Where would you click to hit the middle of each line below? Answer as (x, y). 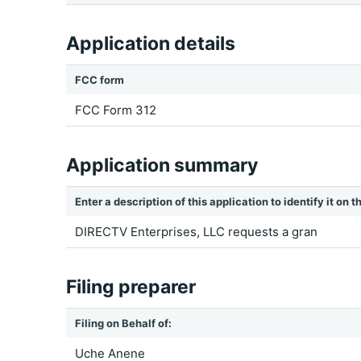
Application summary (162, 165)
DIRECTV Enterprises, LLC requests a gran (196, 232)
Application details (151, 44)
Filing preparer (131, 287)
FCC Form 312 (116, 110)
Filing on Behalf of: (123, 323)
